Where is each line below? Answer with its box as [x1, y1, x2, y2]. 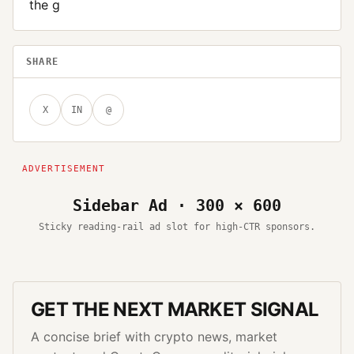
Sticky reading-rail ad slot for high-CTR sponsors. [39, 220, 315, 232]
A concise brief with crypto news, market [31, 328, 277, 345]
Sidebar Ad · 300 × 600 [73, 195, 281, 215]
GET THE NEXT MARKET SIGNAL [31, 297, 319, 321]
